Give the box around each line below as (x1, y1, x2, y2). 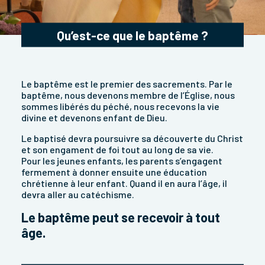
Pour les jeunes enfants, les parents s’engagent (21, 155, 222, 167)
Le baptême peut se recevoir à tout (21, 209, 220, 225)
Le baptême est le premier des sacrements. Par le (21, 78, 232, 90)
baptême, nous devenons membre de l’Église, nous (21, 89, 235, 101)
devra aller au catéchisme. (21, 189, 134, 201)
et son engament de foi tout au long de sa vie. (21, 144, 214, 156)
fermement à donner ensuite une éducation (21, 166, 207, 178)
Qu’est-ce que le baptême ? (57, 27, 208, 43)
